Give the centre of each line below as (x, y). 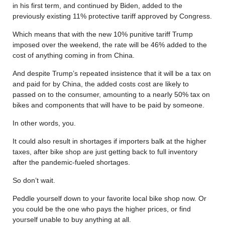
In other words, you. (44, 123)
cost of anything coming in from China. (74, 55)
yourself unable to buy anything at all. (72, 219)
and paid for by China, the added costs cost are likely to (101, 84)
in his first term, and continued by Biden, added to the (97, 5)
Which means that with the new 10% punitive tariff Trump (103, 34)
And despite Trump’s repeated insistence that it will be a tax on (112, 73)
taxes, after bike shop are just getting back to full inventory (105, 151)
